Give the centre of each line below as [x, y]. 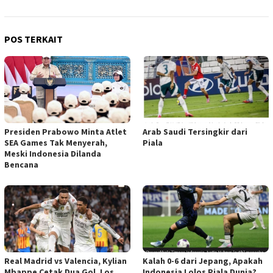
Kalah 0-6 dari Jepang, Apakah [203, 261]
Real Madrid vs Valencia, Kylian [66, 261]
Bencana [21, 165]
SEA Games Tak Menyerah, [56, 143]
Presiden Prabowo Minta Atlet [66, 132]
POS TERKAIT [34, 39]
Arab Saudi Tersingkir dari [195, 132]
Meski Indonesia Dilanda [53, 154]
